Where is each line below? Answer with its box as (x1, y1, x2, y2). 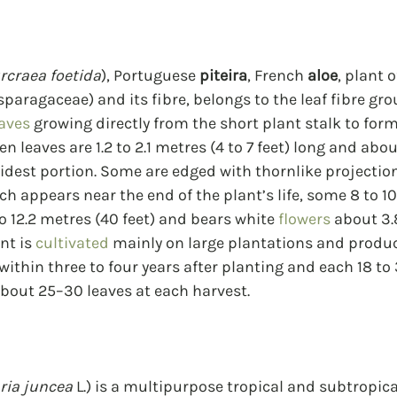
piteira (199, 66, 247, 86)
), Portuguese (101, 66, 199, 86)
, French (247, 66, 307, 86)
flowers (278, 209, 331, 230)
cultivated (35, 233, 109, 253)
